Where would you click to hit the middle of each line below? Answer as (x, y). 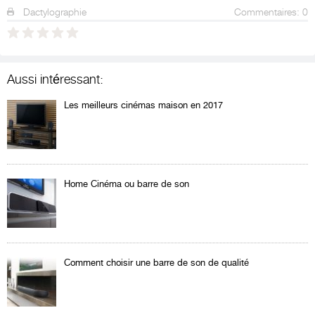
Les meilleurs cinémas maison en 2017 (143, 105)
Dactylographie (53, 12)
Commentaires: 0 (271, 12)
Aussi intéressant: (55, 80)
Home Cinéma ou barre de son (127, 184)
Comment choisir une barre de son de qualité (156, 263)
